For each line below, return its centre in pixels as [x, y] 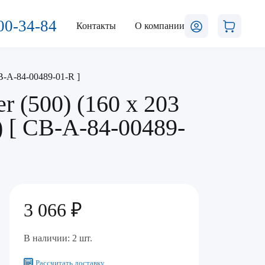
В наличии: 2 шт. [58, 238]
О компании [160, 26]
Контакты [96, 26]
